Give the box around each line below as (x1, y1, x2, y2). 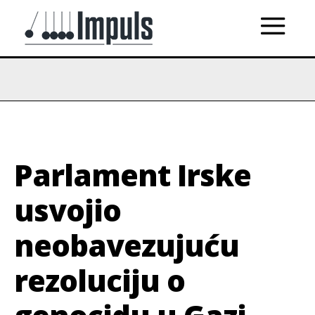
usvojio (14, 190, 121, 230)
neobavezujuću (14, 225, 239, 265)
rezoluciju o (14, 260, 185, 300)
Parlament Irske (14, 155, 251, 195)
